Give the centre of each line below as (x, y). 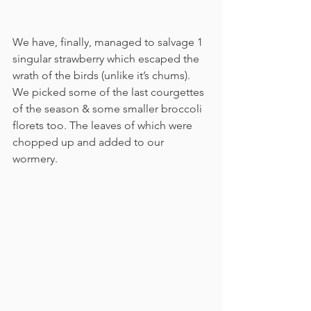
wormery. (36, 158)
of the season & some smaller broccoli (109, 108)
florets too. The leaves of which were (104, 125)
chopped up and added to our (90, 142)
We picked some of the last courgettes (110, 92)
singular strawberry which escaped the (107, 58)
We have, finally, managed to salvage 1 (109, 42)
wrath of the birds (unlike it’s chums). (103, 75)
